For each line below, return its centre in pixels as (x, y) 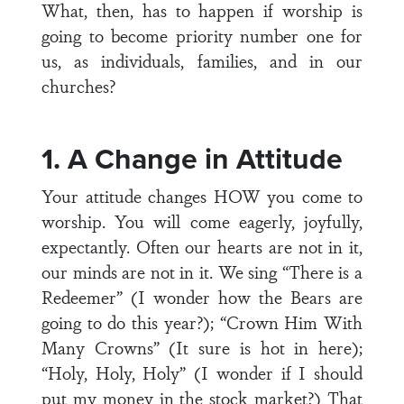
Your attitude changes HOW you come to (202, 196)
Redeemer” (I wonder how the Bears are (202, 297)
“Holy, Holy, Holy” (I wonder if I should (202, 372)
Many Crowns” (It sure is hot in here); (202, 347)
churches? (78, 86)
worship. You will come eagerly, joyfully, (202, 221)
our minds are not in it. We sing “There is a (202, 271)
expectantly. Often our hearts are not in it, (202, 246)
